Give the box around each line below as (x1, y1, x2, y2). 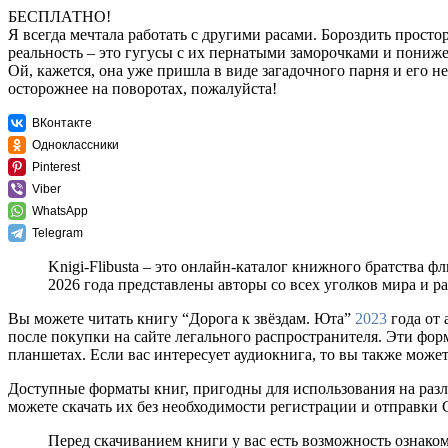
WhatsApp (32, 204, 88, 219)
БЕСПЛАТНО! (8, 8, 111, 26)
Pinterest (32, 160, 80, 175)
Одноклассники (32, 138, 119, 153)
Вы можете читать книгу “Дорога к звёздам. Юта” (8, 310, 355, 328)
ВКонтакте (32, 116, 92, 131)
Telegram (32, 226, 83, 241)
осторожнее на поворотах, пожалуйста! (8, 80, 277, 98)
